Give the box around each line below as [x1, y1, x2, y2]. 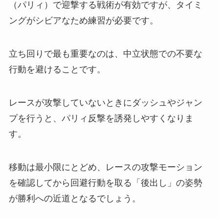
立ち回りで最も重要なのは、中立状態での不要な [8, 49, 202, 59]
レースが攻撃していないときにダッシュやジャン [8, 97, 202, 108]
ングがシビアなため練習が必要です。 [8, 16, 158, 26]
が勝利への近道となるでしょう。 [8, 193, 141, 203]
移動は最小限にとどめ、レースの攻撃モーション [8, 162, 202, 172]
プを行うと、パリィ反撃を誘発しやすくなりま [8, 113, 194, 123]
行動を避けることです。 [8, 65, 106, 75]
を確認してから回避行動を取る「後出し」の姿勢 [8, 177, 202, 188]
